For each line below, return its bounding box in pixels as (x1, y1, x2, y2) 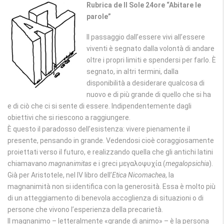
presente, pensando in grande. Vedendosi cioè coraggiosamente (7, 136, 214, 144)
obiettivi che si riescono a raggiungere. (7, 113, 130, 121)
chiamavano (7, 159, 48, 167)
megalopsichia (165, 159, 209, 167)
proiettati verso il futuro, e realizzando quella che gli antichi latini (7, 148, 213, 156)
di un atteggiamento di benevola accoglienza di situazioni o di (7, 194, 203, 202)
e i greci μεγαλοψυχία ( (91, 159, 165, 167)
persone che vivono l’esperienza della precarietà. (7, 205, 163, 213)
